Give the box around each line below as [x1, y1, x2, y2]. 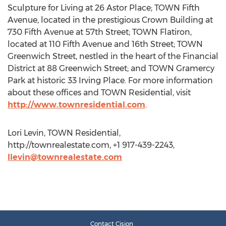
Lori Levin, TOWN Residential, [8, 128, 121, 138]
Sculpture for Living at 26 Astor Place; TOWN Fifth [8, 3, 200, 13]
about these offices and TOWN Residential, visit [8, 88, 191, 97]
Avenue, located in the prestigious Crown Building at [8, 15, 213, 25]
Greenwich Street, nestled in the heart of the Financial [8, 51, 218, 61]
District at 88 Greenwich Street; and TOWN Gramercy [8, 64, 214, 73]
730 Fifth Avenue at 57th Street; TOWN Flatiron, [8, 27, 192, 37]
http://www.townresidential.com [8, 100, 145, 109]
